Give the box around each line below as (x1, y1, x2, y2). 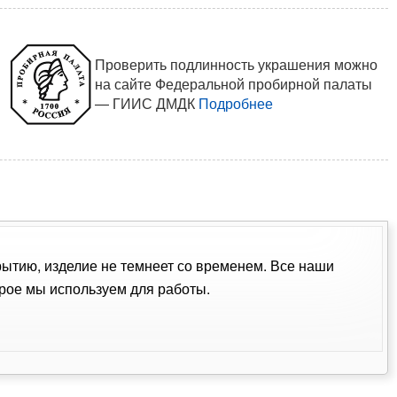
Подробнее (198, 93, 273, 114)
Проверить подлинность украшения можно (94, 54, 378, 75)
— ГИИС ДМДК (94, 93, 198, 114)
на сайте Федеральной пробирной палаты (94, 74, 372, 95)
